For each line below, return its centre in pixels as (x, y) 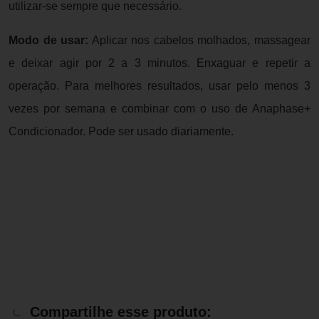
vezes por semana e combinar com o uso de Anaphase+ (159, 108)
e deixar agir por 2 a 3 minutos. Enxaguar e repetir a (159, 63)
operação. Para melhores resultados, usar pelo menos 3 (159, 85)
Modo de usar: (49, 40)
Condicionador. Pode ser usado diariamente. (121, 131)
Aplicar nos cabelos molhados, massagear (200, 40)
